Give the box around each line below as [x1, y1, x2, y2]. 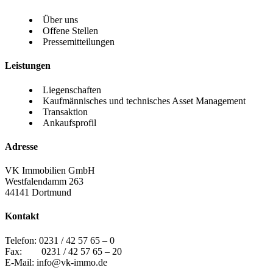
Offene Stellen [43, 26, 98, 37]
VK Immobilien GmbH [5, 165, 95, 176]
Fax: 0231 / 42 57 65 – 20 [5, 246, 122, 257]
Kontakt [5, 211, 39, 222]
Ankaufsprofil [43, 117, 96, 128]
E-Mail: [5, 257, 37, 268]
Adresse [5, 141, 38, 152]
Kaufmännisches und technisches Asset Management [43, 95, 246, 106]
